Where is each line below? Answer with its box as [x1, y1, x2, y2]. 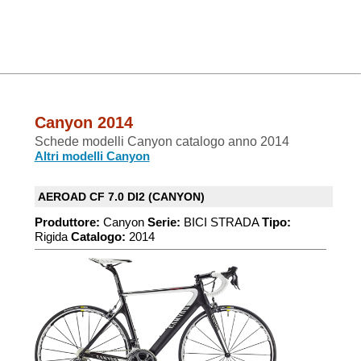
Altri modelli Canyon [34, 149, 150, 163]
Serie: [147, 215, 180, 229]
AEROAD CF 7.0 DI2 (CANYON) [37, 190, 205, 203]
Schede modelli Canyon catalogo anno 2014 [34, 135, 289, 148]
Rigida [34, 230, 71, 243]
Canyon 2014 [34, 114, 133, 131]
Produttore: [34, 215, 100, 229]
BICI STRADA [180, 215, 262, 229]
